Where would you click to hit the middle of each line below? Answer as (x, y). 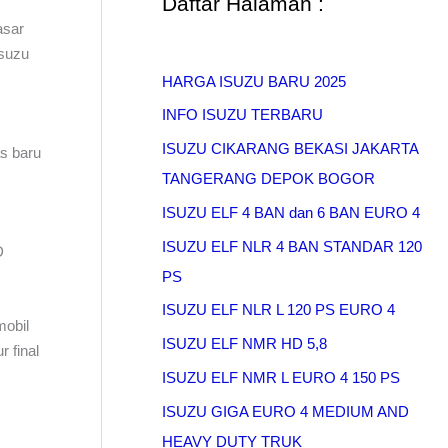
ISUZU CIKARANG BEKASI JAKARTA (290, 149)
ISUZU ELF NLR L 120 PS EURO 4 (278, 310)
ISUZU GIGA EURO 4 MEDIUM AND (285, 411)
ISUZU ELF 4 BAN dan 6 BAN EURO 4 (291, 212)
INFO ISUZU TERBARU (242, 115)
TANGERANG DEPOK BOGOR (268, 179)
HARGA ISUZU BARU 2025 (254, 81)
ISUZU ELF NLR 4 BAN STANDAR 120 (292, 246)
